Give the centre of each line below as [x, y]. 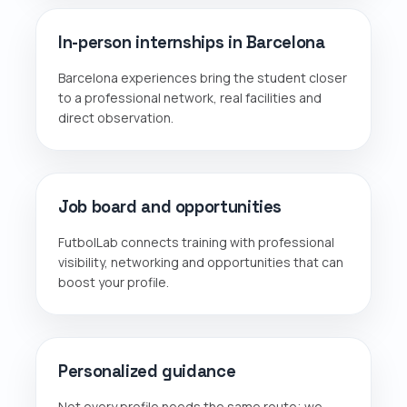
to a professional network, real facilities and [190, 97]
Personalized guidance [147, 371]
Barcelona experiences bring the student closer [203, 77]
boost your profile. [114, 282]
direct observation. [116, 117]
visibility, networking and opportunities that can [201, 262]
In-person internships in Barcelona [192, 42]
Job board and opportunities [170, 206]
